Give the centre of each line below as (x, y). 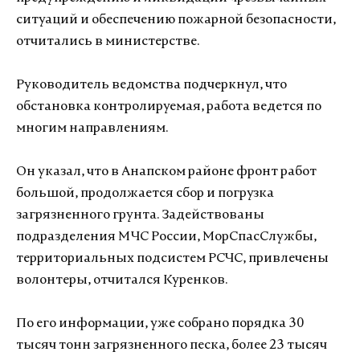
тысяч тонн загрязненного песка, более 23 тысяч (172, 346)
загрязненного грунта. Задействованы (140, 215)
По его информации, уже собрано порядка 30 (160, 324)
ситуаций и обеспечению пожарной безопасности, (176, 20)
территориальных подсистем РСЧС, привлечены (172, 259)
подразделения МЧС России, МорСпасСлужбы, (166, 237)
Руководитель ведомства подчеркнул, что (151, 85)
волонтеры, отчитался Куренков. (122, 280)
